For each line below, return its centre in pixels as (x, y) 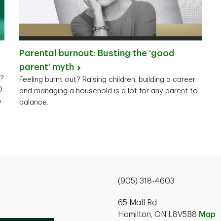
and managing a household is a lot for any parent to (109, 91)
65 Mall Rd (137, 203)
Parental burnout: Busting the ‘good (97, 54)
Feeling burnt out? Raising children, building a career (107, 80)
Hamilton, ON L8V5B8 (158, 215)
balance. (34, 103)
